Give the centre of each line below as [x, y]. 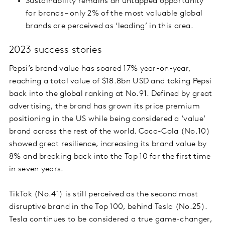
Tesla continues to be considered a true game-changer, [110, 220]
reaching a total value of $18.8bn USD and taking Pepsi [110, 82]
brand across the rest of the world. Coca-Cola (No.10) [109, 132]
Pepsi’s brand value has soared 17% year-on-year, [100, 69]
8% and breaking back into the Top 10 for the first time [110, 157]
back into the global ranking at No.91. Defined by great [111, 94]
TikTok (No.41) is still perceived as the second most [104, 195]
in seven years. [36, 170]
